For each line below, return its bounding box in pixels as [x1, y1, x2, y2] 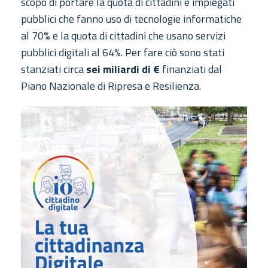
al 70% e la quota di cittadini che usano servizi [21, 27, 226, 44]
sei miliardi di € [86, 60, 160, 77]
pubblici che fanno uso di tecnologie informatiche [21, 10, 242, 27]
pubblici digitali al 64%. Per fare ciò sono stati [21, 44, 224, 60]
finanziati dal [160, 60, 222, 77]
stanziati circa [21, 60, 86, 77]
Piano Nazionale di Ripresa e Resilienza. [21, 77, 201, 94]
